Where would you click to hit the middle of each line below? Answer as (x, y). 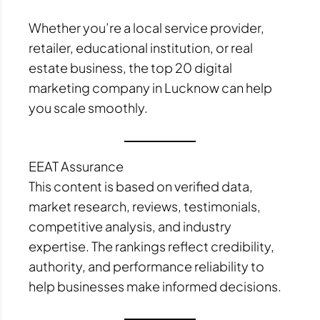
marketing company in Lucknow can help (150, 88)
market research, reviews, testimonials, (145, 206)
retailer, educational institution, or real (141, 48)
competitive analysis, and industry (130, 226)
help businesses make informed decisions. (155, 286)
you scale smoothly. (88, 108)
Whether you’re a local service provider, (146, 28)
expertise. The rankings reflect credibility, (151, 246)
